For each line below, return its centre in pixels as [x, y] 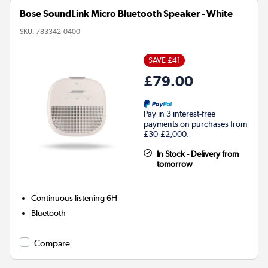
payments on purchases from [195, 124]
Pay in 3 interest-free [179, 113]
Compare [52, 243]
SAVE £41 [164, 60]
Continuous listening [68, 198]
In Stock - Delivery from [197, 153]
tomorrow [174, 164]
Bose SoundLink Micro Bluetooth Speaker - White [126, 13]
